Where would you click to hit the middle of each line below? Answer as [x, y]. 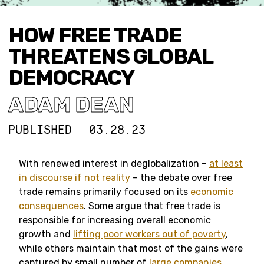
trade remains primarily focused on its [105, 192]
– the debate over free [181, 178]
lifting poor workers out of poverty [149, 234]
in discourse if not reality [75, 178]
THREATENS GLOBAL [110, 56]
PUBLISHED [40, 130]
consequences [51, 206]
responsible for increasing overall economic [115, 220]
